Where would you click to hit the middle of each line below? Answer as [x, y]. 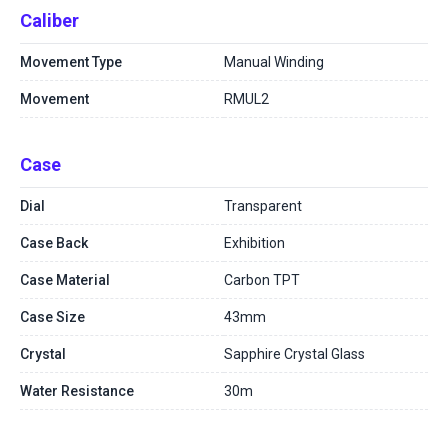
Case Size [52, 317]
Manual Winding [274, 62]
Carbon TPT [262, 280]
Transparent [263, 206]
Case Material [65, 280]
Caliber [49, 20]
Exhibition [254, 243]
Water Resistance [77, 391]
